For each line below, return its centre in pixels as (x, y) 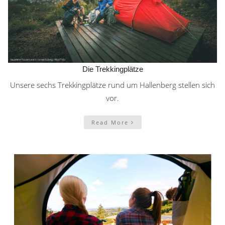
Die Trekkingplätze (113, 69)
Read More (111, 122)
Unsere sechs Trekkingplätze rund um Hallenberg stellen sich (113, 85)
